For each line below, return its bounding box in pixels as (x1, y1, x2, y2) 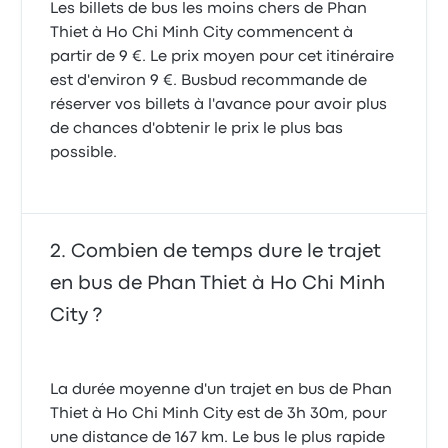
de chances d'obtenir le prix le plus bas (50, 122, 344, 136)
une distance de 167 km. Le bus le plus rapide (50, 431, 386, 445)
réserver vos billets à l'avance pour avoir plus (50, 98, 388, 112)
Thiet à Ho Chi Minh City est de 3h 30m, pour (50, 407, 388, 421)
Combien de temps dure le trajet (71, 243, 382, 260)
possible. (50, 146, 118, 160)
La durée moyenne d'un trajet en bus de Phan (50, 383, 393, 397)
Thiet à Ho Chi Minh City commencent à (50, 26, 354, 40)
